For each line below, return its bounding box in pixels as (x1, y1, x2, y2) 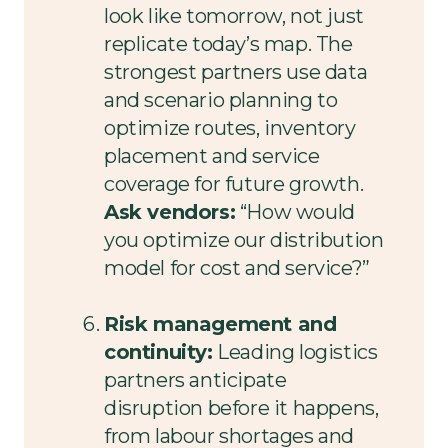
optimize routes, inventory (104, 115, 356, 140)
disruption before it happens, (104, 395, 379, 420)
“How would (235, 199, 355, 224)
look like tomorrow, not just (104, 3, 364, 28)
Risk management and (104, 311, 337, 336)
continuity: (104, 339, 213, 364)
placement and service (104, 143, 320, 168)
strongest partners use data (104, 59, 368, 84)
